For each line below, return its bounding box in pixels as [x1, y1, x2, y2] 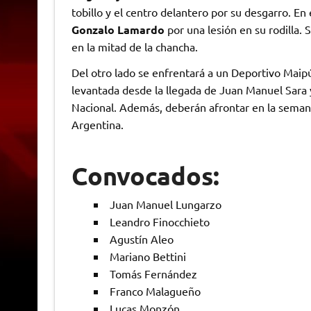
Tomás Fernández [109, 266, 197, 280]
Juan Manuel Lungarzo [109, 196, 221, 211]
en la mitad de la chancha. [71, 39, 198, 53]
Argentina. [71, 117, 124, 131]
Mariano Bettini [109, 249, 186, 263]
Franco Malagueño [109, 283, 201, 298]
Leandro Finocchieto [109, 214, 210, 228]
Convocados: [71, 160, 219, 191]
